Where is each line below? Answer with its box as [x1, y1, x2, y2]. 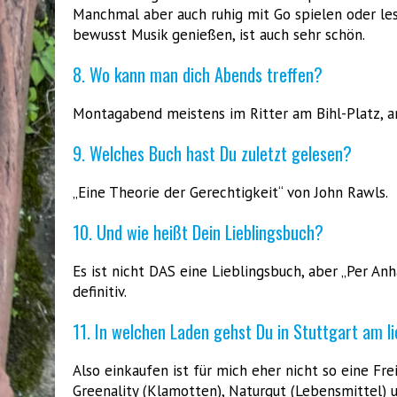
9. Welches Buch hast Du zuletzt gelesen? [73, 139, 352, 167]
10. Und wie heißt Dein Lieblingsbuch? [73, 218, 323, 245]
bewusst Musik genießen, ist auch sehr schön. [73, 24, 365, 44]
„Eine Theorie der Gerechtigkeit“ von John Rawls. [73, 182, 388, 202]
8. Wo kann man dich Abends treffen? [73, 60, 323, 88]
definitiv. [73, 281, 127, 301]
